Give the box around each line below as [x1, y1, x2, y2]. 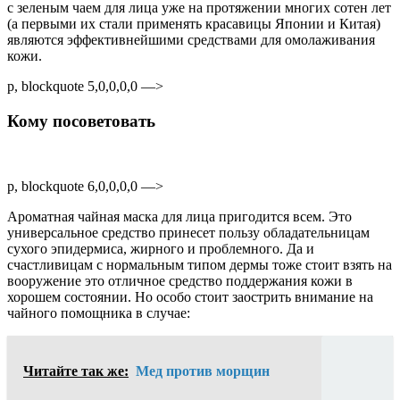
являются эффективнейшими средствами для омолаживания [7, 32, 375, 48]
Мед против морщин [136, 362, 270, 379]
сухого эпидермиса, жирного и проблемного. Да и [7, 240, 314, 256]
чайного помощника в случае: [7, 304, 190, 321]
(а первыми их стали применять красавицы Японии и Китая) [7, 16, 380, 32]
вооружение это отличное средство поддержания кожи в [7, 272, 353, 288]
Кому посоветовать [7, 112, 155, 130]
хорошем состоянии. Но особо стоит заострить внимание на [7, 288, 373, 304]
